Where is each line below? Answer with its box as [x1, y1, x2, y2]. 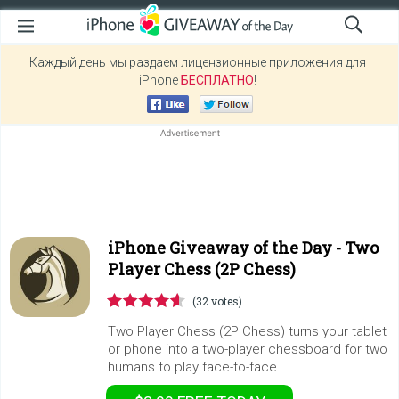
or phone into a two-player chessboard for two [108, 341, 387, 357]
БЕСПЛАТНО [180, 73, 254, 87]
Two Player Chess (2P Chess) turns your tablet [108, 323, 387, 339]
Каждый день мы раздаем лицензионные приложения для [28, 55, 366, 69]
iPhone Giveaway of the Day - [108, 237, 345, 258]
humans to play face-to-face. [108, 359, 281, 375]
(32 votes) [192, 294, 242, 308]
